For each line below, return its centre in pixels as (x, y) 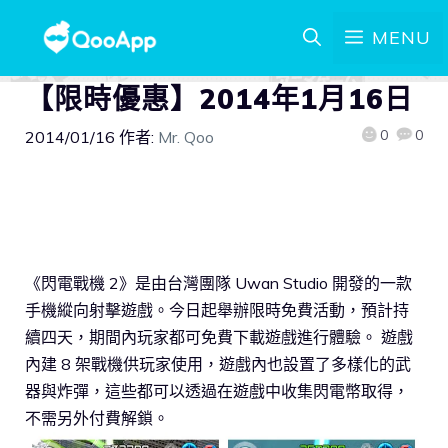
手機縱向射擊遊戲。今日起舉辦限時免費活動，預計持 (217, 309)
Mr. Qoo (186, 137)
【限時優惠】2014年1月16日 (219, 98)
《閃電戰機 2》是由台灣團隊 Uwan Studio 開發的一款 (218, 282)
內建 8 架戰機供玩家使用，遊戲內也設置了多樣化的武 (218, 363)
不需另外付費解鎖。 (97, 417)
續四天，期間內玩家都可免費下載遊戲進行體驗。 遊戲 (219, 336)
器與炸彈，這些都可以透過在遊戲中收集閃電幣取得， (217, 390)
